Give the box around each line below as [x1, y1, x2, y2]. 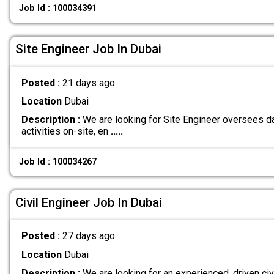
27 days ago [62, 230, 115, 242]
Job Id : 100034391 [19, 3, 97, 14]
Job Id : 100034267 [19, 156, 97, 167]
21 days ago [62, 76, 115, 89]
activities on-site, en [21, 125, 111, 138]
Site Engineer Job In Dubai [15, 42, 161, 57]
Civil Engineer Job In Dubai [15, 194, 162, 210]
